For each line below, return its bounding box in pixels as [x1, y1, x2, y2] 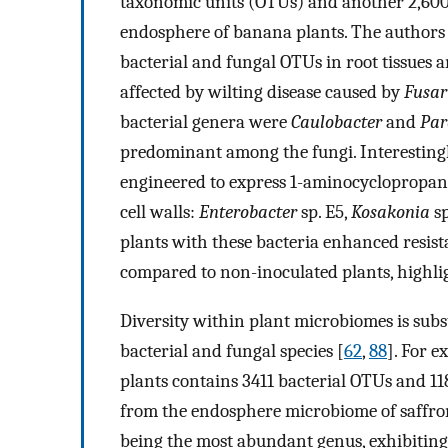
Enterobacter [199, 201, 297, 224]
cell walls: [120, 201, 199, 224]
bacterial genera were [120, 111, 291, 134]
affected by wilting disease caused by [120, 81, 404, 104]
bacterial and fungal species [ [120, 340, 344, 363]
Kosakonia [351, 201, 430, 224]
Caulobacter [291, 111, 382, 134]
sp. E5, [297, 201, 351, 224]
